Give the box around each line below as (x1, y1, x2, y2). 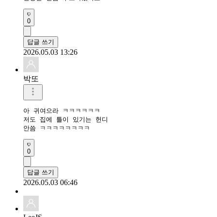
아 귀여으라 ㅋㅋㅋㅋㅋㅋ (23, 107, 100, 114)
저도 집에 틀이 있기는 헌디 (23, 115, 108, 123)
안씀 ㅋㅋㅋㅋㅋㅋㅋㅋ (23, 124, 90, 132)
